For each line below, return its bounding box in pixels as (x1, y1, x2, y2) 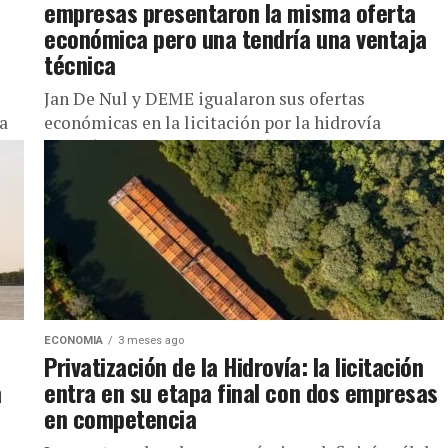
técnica (44, 46, 116, 82)
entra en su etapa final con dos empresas (44, 374, 438, 410)
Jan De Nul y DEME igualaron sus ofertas (44, 87, 365, 110)
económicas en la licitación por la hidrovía (44, 111, 381, 134)
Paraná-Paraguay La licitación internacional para (44, 135, 431, 158)
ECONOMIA (44, 334, 103, 347)
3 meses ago (118, 334, 184, 347)
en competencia (44, 400, 197, 436)
